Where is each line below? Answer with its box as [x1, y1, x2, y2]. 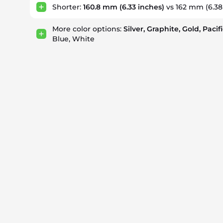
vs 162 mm [164, 2, 206, 11]
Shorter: [52, 2, 83, 11]
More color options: [52, 24, 123, 33]
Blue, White [52, 34, 95, 43]
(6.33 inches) [117, 2, 164, 11]
